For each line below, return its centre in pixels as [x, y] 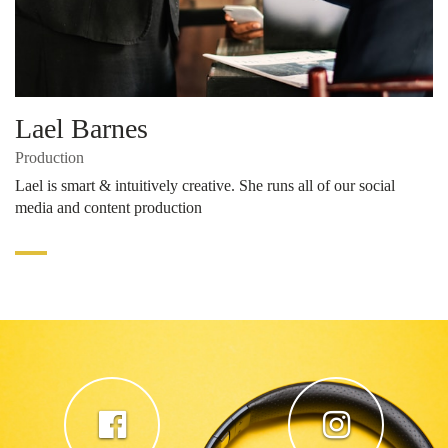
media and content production [108, 207]
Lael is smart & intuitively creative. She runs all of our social [205, 185]
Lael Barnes [81, 128]
